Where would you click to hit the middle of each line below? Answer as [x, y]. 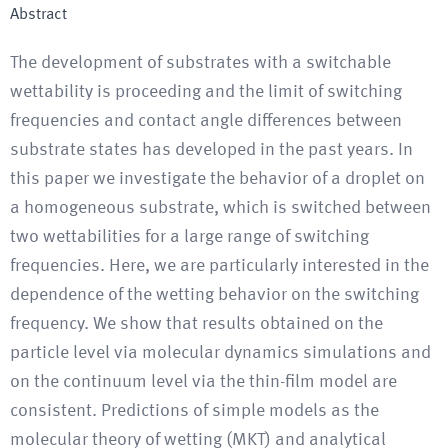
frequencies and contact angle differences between [206, 121]
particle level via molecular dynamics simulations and [220, 353]
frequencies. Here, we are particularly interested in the [219, 266]
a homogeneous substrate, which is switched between [220, 208]
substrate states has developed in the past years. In [211, 150]
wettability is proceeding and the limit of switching [206, 92]
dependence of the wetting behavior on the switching [214, 295]
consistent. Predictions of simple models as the [194, 411]
